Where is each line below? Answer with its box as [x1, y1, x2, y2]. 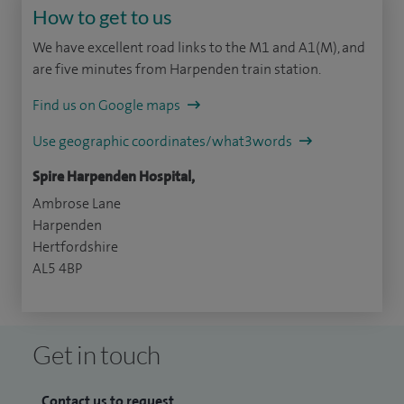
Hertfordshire [32, 237, 118, 257]
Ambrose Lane [32, 194, 121, 214]
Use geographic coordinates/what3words [32, 132, 295, 151]
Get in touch [32, 339, 161, 371]
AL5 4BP [32, 259, 82, 279]
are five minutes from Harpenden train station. [32, 60, 321, 79]
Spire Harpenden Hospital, [32, 167, 195, 187]
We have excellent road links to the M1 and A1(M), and [32, 38, 365, 58]
